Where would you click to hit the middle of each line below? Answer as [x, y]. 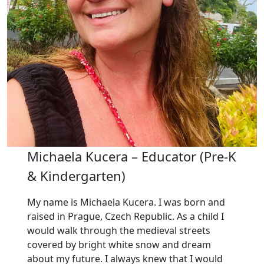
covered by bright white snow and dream [119, 244]
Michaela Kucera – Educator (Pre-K [131, 156]
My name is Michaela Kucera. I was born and [126, 202]
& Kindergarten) [76, 175]
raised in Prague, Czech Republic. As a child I [125, 216]
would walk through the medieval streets [118, 230]
